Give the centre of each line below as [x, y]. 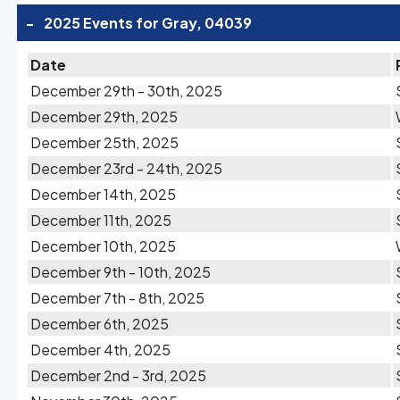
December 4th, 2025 [100, 350]
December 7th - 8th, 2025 [117, 298]
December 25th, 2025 [104, 142]
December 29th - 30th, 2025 [126, 91]
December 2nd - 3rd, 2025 [118, 375]
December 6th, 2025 [100, 324]
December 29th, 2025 [104, 117]
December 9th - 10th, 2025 [121, 272]
